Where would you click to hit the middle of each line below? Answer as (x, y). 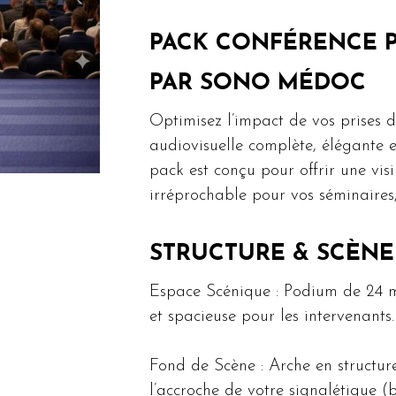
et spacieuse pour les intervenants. (271, 316)
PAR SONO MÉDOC (257, 84)
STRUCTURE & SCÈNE (271, 254)
